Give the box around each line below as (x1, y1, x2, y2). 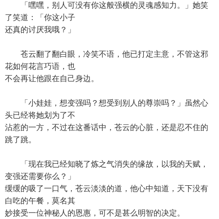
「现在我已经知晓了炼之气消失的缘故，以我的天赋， (5, 160, 208, 168)
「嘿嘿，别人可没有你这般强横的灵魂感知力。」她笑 (5, 1, 208, 9)
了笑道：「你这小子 (5, 13, 75, 22)
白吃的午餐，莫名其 (5, 197, 75, 205)
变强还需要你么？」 (5, 172, 75, 180)
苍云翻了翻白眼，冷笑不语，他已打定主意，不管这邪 (5, 50, 208, 58)
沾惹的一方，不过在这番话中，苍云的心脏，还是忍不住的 (5, 123, 208, 131)
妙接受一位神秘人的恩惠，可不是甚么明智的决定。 (5, 209, 185, 217)
